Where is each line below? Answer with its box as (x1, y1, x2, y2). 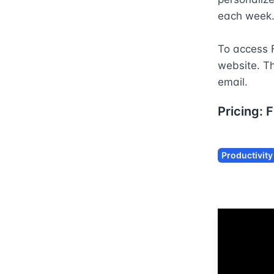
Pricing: (218, 104, 266, 119)
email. (218, 76, 248, 88)
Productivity (221, 150, 273, 160)
